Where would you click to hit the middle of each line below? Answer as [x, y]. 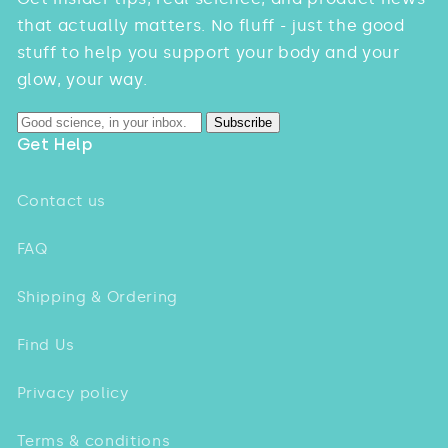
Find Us [46, 345]
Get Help [54, 145]
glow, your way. [82, 79]
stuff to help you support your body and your [208, 52]
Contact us [61, 201]
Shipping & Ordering [97, 297]
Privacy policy [72, 393]
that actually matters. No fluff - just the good [210, 25]
